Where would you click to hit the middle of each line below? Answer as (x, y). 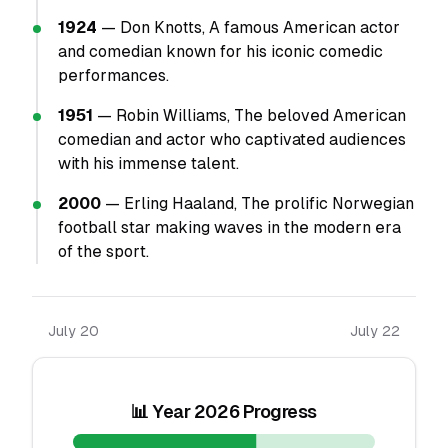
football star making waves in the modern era (229, 227)
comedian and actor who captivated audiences (232, 139)
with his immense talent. (148, 163)
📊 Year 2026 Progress (224, 411)
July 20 (73, 331)
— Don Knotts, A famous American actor (248, 27)
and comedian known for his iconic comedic (220, 51)
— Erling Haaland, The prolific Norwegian (257, 203)
